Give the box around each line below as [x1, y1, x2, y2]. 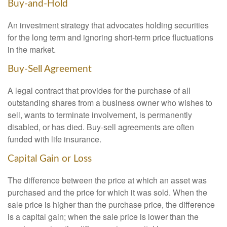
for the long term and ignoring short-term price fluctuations [8, 31, 213, 44]
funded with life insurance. [8, 133, 101, 145]
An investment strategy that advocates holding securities [8, 19, 209, 31]
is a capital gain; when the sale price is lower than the [8, 210, 199, 222]
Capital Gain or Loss [8, 154, 92, 164]
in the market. [8, 44, 56, 56]
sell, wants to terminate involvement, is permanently [8, 108, 192, 121]
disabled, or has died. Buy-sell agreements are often [8, 121, 194, 133]
